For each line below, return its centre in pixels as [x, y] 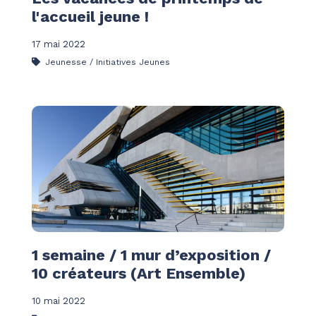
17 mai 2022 [59, 44]
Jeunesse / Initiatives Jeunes [106, 62]
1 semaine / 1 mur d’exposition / [151, 255]
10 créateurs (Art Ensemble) [139, 274]
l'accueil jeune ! [90, 16]
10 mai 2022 [59, 301]
